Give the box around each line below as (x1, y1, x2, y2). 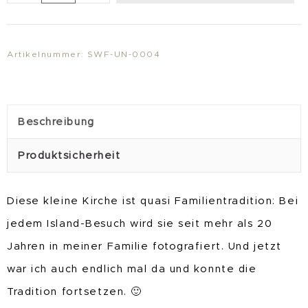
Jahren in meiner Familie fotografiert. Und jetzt (7, 241, 282, 252)
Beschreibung (18, 116, 95, 127)
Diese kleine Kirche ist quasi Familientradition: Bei (7, 195, 299, 206)
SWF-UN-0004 (87, 50, 161, 59)
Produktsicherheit (18, 150, 121, 161)
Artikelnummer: (7, 50, 88, 59)
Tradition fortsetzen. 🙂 (7, 286, 142, 297)
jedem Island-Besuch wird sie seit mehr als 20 (7, 218, 273, 229)
